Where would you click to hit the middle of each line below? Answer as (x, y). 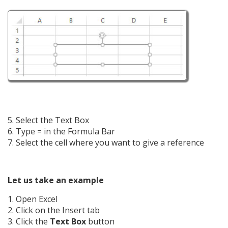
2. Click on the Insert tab (54, 210)
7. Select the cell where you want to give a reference (106, 142)
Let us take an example (56, 180)
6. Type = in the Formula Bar (61, 131)
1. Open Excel (33, 199)
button (100, 221)
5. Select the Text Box (48, 120)
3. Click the (29, 221)
